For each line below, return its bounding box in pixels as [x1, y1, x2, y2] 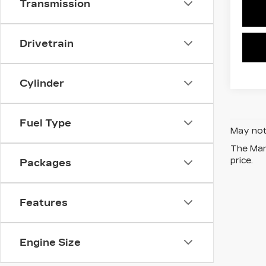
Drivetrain [20, 37, 74, 49]
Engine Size [20, 236, 81, 248]
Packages [20, 157, 71, 169]
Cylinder [20, 77, 64, 89]
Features [20, 197, 68, 208]
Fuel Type [20, 117, 71, 129]
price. [230, 155, 253, 166]
